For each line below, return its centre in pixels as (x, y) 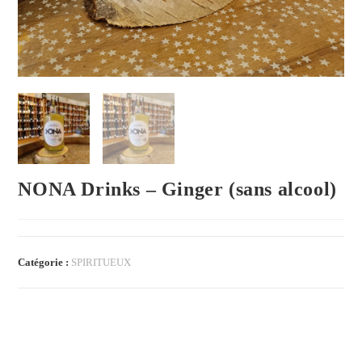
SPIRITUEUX (101, 263)
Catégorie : (45, 263)
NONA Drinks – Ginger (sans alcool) (177, 189)
